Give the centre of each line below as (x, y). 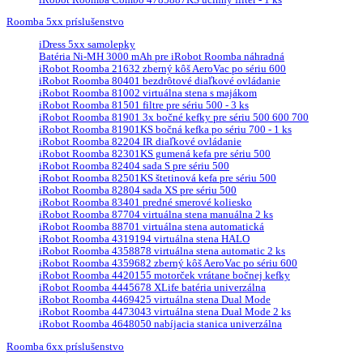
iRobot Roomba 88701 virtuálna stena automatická (152, 227)
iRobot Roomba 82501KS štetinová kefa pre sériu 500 (158, 179)
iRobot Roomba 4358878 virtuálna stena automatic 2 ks (162, 252)
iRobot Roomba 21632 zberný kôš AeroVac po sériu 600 (162, 69)
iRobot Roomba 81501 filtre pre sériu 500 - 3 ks (144, 106)
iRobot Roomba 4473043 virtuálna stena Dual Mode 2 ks (165, 312)
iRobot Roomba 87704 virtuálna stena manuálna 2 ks (156, 215)
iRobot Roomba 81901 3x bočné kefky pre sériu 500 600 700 (174, 118)
